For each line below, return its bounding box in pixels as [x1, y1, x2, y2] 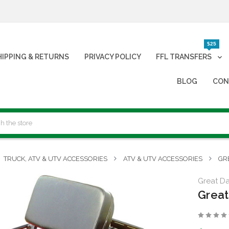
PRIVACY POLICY [84, 52, 141, 61]
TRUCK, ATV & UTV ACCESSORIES [4, 154, 107, 163]
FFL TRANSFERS [156, 52, 214, 61]
